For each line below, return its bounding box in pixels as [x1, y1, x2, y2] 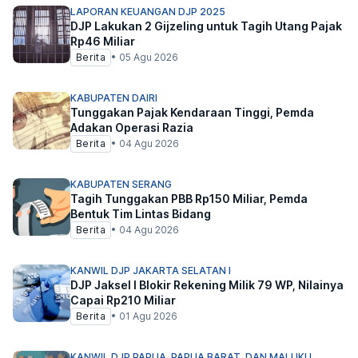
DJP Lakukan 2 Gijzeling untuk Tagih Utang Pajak [70, 19, 342, 33]
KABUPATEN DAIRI [70, 92, 157, 104]
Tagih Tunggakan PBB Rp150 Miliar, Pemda [70, 192, 308, 205]
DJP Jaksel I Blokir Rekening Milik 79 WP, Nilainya [70, 278, 344, 292]
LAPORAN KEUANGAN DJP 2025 [70, 6, 225, 18]
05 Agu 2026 [118, 51, 178, 63]
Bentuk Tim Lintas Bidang [70, 207, 211, 221]
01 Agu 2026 [118, 310, 177, 322]
